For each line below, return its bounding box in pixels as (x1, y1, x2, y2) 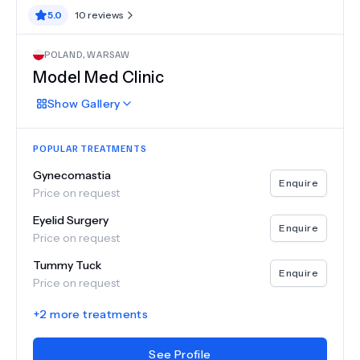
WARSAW (87, 48, 131, 60)
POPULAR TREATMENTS (33, 142, 147, 154)
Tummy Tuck (33, 258, 101, 272)
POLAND (44, 48, 83, 60)
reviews (86, 9, 124, 21)
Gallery (78, 96, 121, 111)
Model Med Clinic (33, 67, 164, 87)
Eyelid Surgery (33, 213, 108, 227)
